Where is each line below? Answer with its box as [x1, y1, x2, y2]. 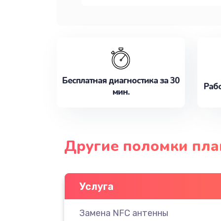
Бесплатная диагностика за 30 [62, 75, 179, 86]
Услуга [79, 180, 113, 192]
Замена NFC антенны [79, 207, 168, 219]
